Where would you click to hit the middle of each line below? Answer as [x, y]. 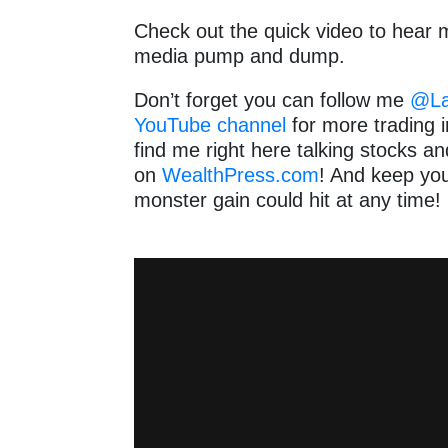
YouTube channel [210, 125]
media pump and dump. [240, 55]
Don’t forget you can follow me [272, 100]
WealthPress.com [241, 175]
